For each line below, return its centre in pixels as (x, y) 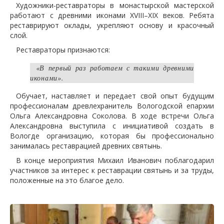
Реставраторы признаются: (63, 49)
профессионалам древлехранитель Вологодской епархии (112, 105)
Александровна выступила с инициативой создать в (112, 125)
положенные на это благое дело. (67, 180)
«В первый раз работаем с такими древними (115, 67)
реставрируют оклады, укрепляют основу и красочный (112, 25)
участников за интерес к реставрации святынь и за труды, (112, 170)
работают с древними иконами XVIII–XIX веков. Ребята (112, 15)
